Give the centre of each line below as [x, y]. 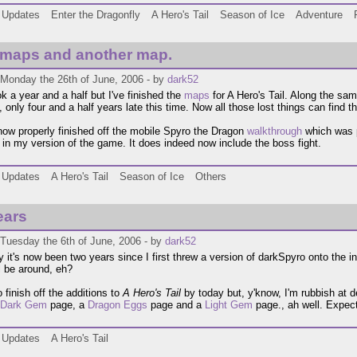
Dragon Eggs [118, 305]
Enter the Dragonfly [96, 15]
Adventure [319, 15]
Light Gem [229, 305]
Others [211, 177]
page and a [176, 305]
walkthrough [275, 131]
